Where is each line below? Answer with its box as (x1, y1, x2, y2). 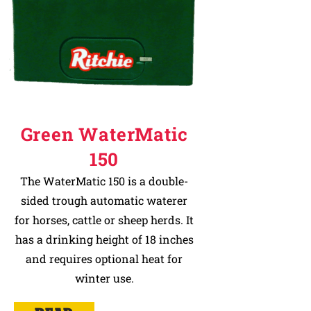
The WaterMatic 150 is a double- (20, 174, 188, 188)
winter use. (74, 271, 134, 285)
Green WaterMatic (20, 122, 188, 146)
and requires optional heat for (26, 251, 183, 266)
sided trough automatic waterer (21, 193, 187, 208)
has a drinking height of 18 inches (15, 232, 194, 246)
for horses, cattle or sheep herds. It (15, 212, 194, 227)
